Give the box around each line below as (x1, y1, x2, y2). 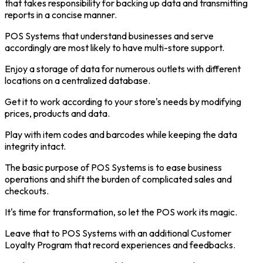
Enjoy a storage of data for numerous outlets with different (5, 62, 241, 75)
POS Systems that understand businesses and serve (5, 29, 214, 42)
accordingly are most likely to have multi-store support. (5, 41, 224, 53)
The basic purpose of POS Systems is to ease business (5, 161, 222, 173)
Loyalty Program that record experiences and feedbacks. (5, 238, 235, 251)
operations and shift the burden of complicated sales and (5, 173, 232, 185)
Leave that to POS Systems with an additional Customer (5, 227, 231, 239)
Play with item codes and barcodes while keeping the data (5, 128, 237, 140)
